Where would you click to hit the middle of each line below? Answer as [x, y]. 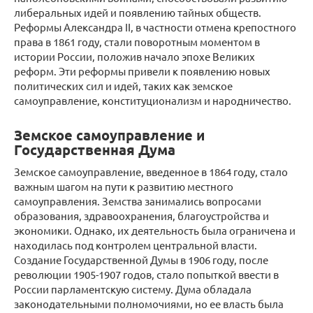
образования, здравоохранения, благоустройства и [141, 216]
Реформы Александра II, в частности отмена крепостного [155, 27]
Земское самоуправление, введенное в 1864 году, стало [151, 172]
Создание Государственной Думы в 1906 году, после [141, 260]
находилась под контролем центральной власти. [136, 245]
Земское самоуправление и [109, 135]
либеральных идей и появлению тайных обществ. [138, 12]
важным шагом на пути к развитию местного [124, 186]
